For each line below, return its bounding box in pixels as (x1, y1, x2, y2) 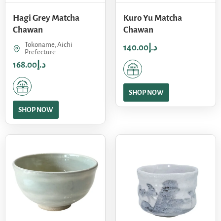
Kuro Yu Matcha (123, 13, 182, 23)
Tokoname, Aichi (24, 41, 73, 49)
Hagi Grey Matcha (13, 13, 79, 23)
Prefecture (24, 48, 56, 56)
